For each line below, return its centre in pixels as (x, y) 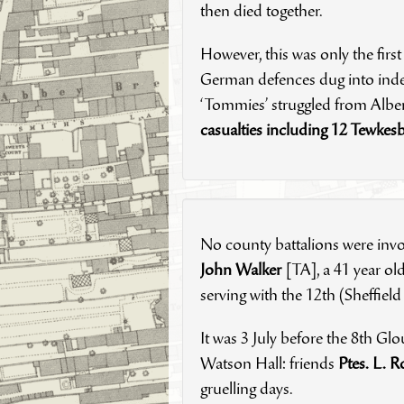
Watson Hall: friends (269, 365)
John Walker (243, 271)
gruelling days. (248, 390)
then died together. (261, 12)
